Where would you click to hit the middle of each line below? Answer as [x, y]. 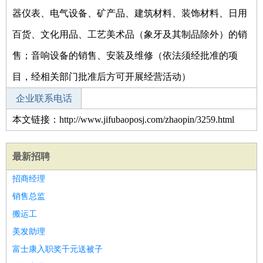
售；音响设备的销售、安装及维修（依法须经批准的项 [125, 55]
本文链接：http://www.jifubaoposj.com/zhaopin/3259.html [123, 119]
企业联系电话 [44, 98]
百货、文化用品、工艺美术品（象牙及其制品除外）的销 [130, 34]
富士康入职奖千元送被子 [58, 249]
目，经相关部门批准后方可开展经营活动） [102, 77]
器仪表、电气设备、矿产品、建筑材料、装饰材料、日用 [130, 13]
